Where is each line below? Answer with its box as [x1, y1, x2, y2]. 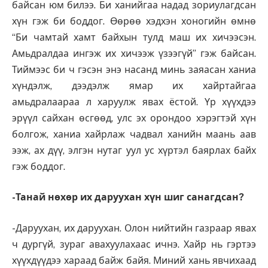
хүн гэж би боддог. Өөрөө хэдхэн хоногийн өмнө [12, 15, 256, 27]
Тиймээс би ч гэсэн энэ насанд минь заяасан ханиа [12, 63, 256, 75]
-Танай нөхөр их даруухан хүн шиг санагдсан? [12, 191, 244, 203]
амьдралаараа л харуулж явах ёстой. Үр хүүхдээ [12, 96, 256, 108]
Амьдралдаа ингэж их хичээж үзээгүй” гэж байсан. [12, 47, 256, 59]
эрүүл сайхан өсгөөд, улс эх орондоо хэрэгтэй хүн [12, 112, 256, 124]
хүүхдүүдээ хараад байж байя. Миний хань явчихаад [12, 254, 256, 266]
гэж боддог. [12, 160, 65, 172]
